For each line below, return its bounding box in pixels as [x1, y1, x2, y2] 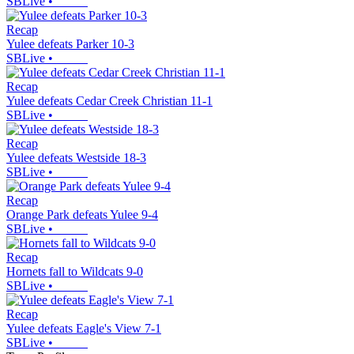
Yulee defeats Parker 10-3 [6, 36, 134, 51]
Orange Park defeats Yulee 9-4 [6, 207, 158, 221]
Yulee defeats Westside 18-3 [6, 150, 146, 164]
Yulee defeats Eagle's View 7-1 [6, 321, 161, 335]
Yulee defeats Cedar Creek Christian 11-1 [6, 93, 213, 107]
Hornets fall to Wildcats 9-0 [6, 264, 143, 278]
